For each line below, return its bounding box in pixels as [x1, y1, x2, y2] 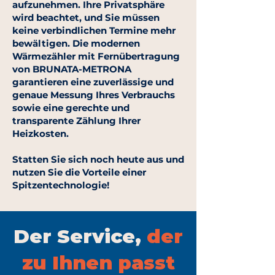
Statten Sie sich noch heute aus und [12, 153, 184, 165]
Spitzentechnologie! [12, 179, 109, 191]
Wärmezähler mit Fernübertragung [12, 50, 180, 62]
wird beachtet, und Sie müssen [12, 12, 160, 23]
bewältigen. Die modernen [12, 37, 140, 49]
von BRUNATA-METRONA [12, 63, 131, 75]
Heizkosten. [12, 128, 69, 139]
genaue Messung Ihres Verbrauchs [12, 89, 175, 101]
